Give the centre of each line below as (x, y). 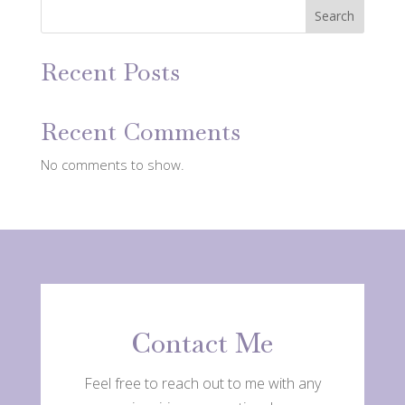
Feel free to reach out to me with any (202, 383)
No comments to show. (112, 164)
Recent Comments (140, 132)
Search (335, 15)
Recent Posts (110, 72)
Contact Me (202, 343)
